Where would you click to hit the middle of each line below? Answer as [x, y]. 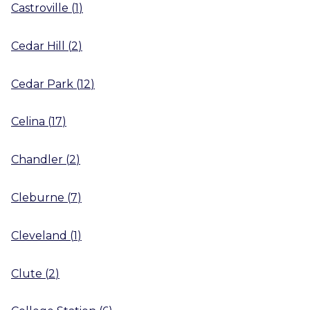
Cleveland [39, 235]
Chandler [37, 160]
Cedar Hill [38, 46]
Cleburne [38, 197]
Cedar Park [42, 84]
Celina [28, 122]
